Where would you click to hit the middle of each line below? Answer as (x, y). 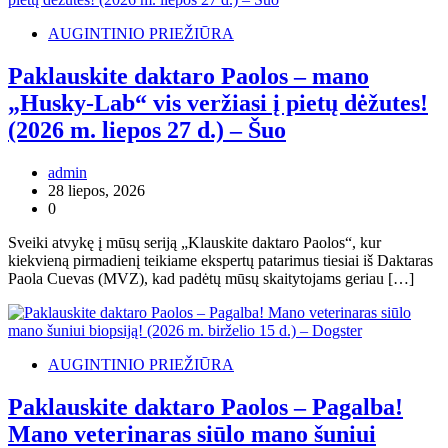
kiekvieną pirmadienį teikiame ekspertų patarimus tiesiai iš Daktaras (220, 260)
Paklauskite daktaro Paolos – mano (188, 75)
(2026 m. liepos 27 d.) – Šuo (147, 129)
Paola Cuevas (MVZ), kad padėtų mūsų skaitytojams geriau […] (211, 278)
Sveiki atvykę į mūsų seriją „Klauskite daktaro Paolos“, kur (194, 242)
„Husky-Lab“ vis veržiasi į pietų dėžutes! (218, 102)
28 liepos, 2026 (96, 190)
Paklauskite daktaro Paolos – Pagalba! (205, 406)
